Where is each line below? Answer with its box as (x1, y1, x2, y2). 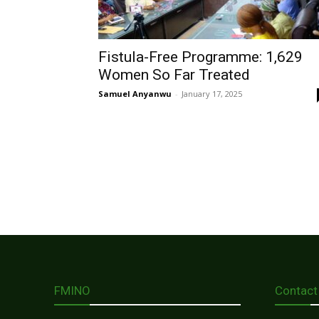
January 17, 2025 (182, 88, 242, 100)
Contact (275, 283, 318, 298)
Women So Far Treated (98, 66, 250, 84)
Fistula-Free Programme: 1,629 (98, 48, 303, 66)
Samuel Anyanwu (98, 88, 172, 100)
